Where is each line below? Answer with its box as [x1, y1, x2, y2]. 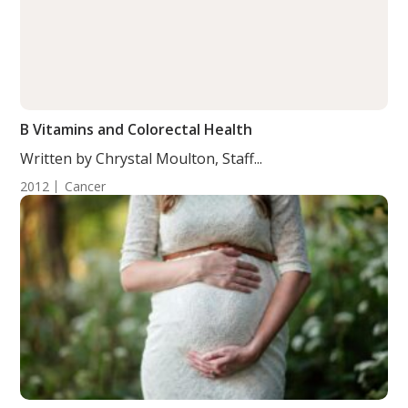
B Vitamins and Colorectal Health [20, 119, 253, 139]
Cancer [65, 178, 107, 195]
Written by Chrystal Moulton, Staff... [20, 148, 263, 168]
